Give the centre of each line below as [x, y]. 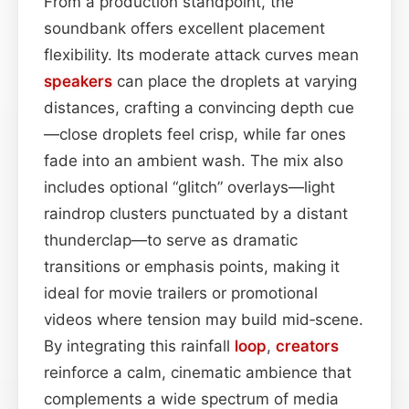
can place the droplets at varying [235, 81]
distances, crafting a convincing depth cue [199, 107]
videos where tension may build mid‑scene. [204, 319]
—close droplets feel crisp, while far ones [195, 134]
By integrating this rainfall [139, 346]
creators [307, 346]
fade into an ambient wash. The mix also [194, 160]
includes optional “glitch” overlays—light [189, 187]
